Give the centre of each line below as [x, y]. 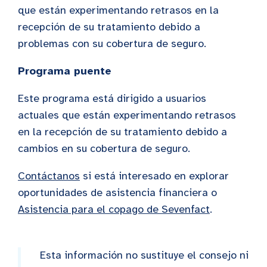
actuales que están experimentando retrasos [127, 115]
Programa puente [65, 71]
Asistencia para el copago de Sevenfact [114, 209]
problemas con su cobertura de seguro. [114, 43]
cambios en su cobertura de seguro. [105, 148]
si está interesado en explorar [154, 176]
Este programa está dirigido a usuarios [112, 98]
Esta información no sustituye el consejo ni [144, 255]
